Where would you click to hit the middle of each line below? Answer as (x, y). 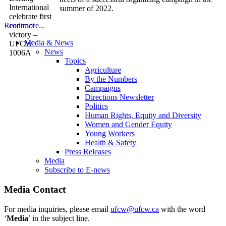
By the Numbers (111, 79)
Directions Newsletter (119, 97)
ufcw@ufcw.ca (135, 209)
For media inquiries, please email (57, 209)
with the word (182, 209)
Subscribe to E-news (77, 170)
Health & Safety (110, 143)
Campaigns (103, 88)
